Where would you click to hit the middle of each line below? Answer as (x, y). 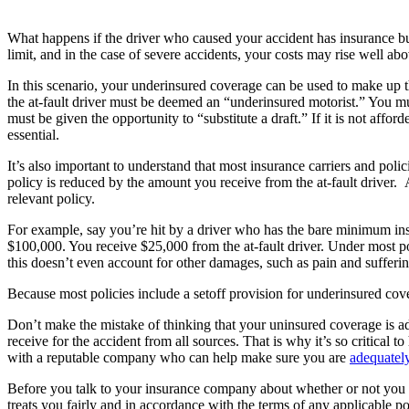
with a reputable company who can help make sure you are (178, 357)
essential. (33, 134)
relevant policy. (51, 198)
